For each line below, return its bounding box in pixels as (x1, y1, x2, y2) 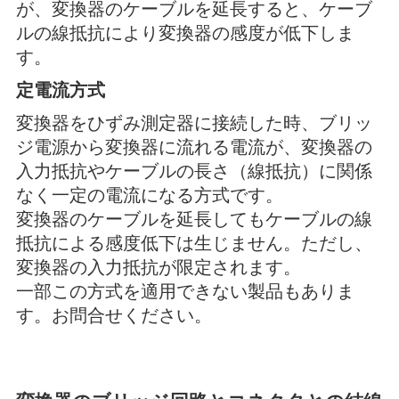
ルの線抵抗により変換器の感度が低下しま (15, 22, 354, 43)
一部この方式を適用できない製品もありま (15, 281, 354, 301)
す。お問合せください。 (15, 305, 212, 325)
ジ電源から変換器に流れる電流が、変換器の (15, 136, 372, 157)
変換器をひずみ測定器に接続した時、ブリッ (15, 112, 372, 133)
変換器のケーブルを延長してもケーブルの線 (15, 208, 372, 229)
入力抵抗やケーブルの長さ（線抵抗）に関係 (15, 160, 372, 181)
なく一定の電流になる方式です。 (15, 184, 283, 205)
